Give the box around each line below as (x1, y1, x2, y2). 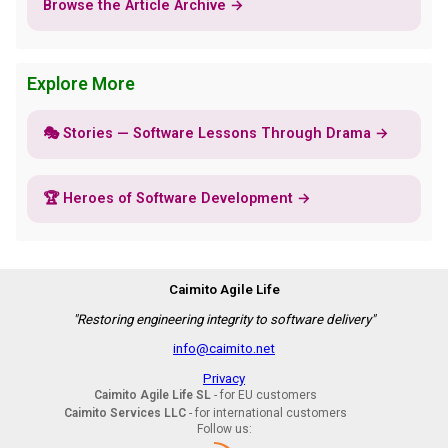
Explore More (26, 73, 135, 94)
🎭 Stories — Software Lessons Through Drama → (42, 125, 389, 143)
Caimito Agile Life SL (93, 388, 211, 403)
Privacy (203, 371, 245, 387)
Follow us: (196, 422, 252, 437)
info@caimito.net (173, 341, 275, 357)
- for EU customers (210, 388, 317, 403)
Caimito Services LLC (63, 406, 186, 421)
